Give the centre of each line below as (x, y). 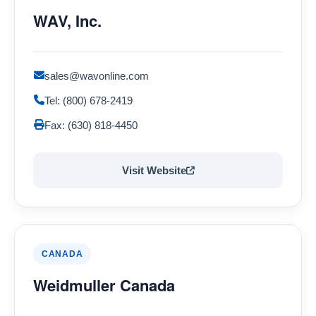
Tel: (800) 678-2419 (89, 101)
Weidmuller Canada (104, 285)
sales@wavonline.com (97, 76)
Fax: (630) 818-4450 (91, 125)
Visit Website (154, 170)
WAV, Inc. (67, 20)
